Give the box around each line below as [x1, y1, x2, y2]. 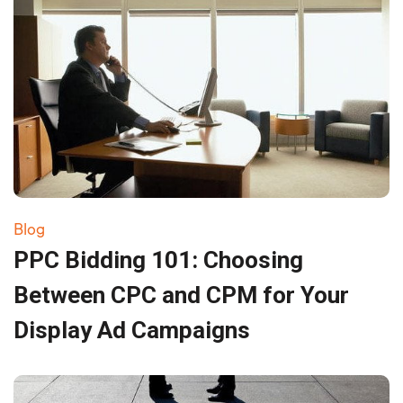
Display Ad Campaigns [13, 316, 250, 344]
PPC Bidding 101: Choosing [13, 246, 303, 273]
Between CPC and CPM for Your [13, 281, 349, 309]
